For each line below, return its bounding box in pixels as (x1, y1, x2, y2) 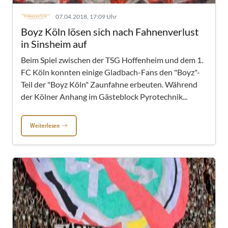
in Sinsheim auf (21, 38, 87, 50)
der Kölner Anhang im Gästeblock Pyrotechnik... (21, 92, 187, 101)
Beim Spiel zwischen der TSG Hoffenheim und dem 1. (21, 55, 203, 65)
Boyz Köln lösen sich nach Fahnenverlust (21, 25, 198, 38)
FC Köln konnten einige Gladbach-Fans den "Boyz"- (21, 67, 200, 77)
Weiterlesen (30, 121, 60, 130)
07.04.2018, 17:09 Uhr (55, 13, 117, 20)
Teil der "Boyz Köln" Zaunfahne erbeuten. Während (21, 79, 197, 89)
